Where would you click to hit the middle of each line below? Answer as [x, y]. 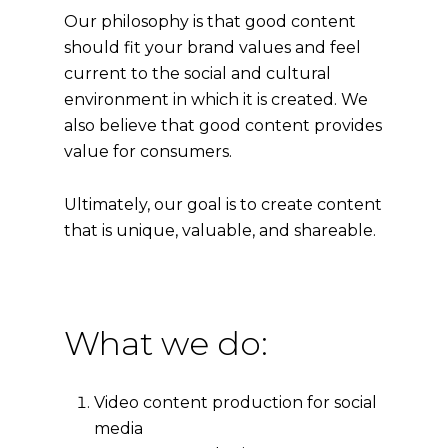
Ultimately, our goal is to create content [223, 204]
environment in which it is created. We [216, 99]
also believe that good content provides [223, 125]
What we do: [166, 342]
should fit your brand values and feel [213, 47]
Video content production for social [236, 402]
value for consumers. [148, 151]
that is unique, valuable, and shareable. [220, 230]
